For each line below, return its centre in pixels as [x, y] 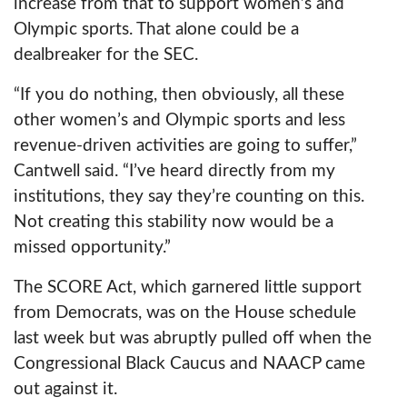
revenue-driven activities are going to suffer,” [185, 146]
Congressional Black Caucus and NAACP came [189, 364]
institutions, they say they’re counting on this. [189, 197]
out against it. [65, 389]
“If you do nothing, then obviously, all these [179, 95]
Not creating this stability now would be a [174, 222]
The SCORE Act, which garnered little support [188, 288]
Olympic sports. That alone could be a [156, 30]
